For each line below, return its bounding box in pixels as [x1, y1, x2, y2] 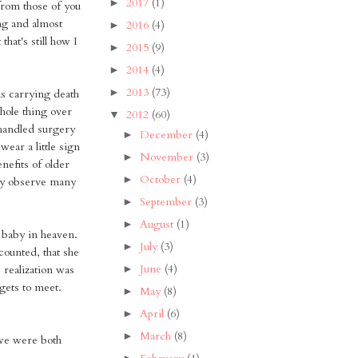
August [139, 216, 177, 232]
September [139, 193, 195, 209]
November [139, 149, 197, 165]
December [139, 126, 196, 142]
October [139, 171, 184, 187]
